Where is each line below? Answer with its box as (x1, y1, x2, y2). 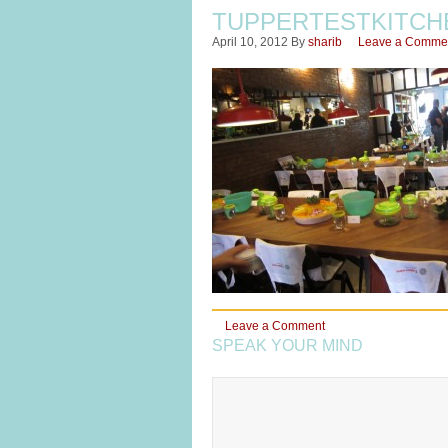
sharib (308, 35, 342, 49)
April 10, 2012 (212, 35, 288, 49)
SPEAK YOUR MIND (212, 337, 363, 354)
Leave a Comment (225, 319, 325, 333)
